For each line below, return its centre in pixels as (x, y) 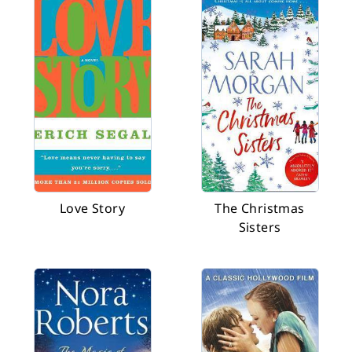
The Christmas (260, 208)
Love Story (92, 208)
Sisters (260, 227)
